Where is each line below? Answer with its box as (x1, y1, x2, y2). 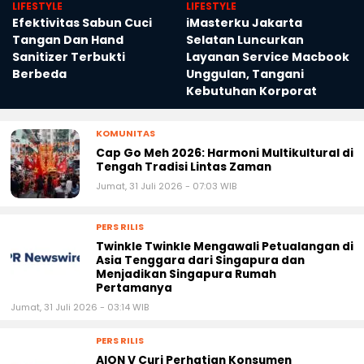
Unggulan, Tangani (186, 66, 304, 83)
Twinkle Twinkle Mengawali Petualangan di (96, 239, 353, 255)
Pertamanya (96, 280, 172, 297)
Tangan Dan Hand (12, 32, 123, 49)
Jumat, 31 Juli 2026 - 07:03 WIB (96, 180, 236, 193)
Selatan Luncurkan (186, 32, 304, 49)
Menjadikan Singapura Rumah (96, 266, 276, 283)
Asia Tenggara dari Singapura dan (96, 253, 305, 269)
